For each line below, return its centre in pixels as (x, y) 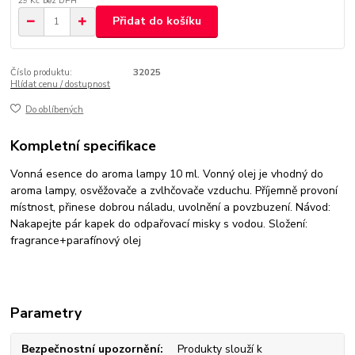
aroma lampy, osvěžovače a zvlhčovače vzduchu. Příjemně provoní (174, 190)
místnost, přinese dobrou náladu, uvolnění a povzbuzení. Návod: (171, 207)
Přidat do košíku (157, 21)
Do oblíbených (55, 110)
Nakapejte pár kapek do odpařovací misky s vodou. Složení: (159, 223)
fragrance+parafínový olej (76, 240)
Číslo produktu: (42, 72)
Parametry (46, 313)
